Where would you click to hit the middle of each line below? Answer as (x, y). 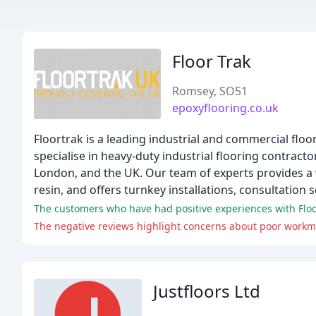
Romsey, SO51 (210, 91)
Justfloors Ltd (207, 291)
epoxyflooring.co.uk (225, 108)
